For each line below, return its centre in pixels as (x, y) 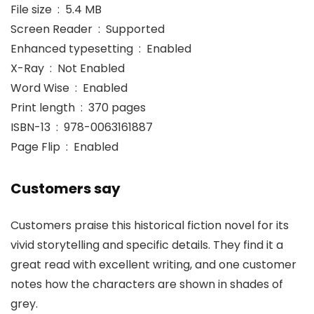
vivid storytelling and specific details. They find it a (147, 245)
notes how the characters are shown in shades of (147, 285)
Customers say (66, 189)
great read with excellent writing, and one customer (153, 265)
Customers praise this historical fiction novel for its (150, 226)
